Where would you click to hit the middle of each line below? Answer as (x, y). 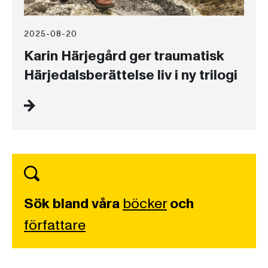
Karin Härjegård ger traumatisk (124, 56)
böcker (145, 204)
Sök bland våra (72, 204)
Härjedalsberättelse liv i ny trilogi (131, 75)
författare (55, 226)
